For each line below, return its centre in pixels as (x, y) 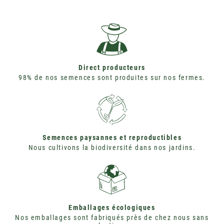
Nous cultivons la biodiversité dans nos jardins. (112, 147)
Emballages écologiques (112, 207)
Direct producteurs (112, 67)
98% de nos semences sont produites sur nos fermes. (112, 77)
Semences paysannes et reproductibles (112, 137)
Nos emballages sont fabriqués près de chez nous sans (112, 217)
